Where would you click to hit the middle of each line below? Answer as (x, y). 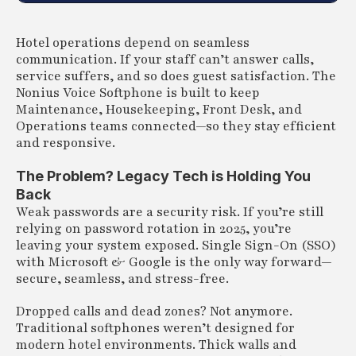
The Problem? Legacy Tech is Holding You (163, 176)
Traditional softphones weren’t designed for (155, 328)
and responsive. (66, 143)
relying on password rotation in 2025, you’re (154, 228)
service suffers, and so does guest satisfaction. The (176, 76)
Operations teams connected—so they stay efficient (176, 126)
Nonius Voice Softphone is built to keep (138, 93)
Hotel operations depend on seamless (133, 43)
